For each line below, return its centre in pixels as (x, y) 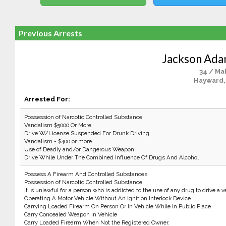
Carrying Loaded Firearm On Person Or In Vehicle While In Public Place (117, 206)
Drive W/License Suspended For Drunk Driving (87, 133)
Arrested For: (47, 99)
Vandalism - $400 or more (58, 141)
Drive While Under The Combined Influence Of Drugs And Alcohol (111, 157)
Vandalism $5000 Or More (58, 125)
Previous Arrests (50, 33)
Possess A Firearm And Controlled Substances (86, 174)
